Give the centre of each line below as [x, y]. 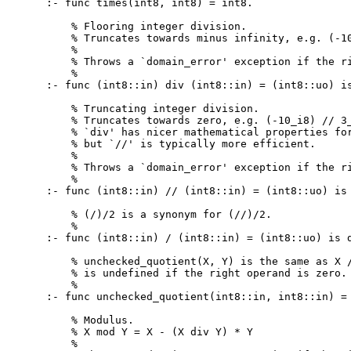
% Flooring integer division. [147, 26]
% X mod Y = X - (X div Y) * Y [150, 331]
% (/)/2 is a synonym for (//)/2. [159, 214]
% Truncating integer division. [153, 108]
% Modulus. [90, 320]
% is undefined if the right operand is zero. [197, 273]
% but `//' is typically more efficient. [181, 143]
